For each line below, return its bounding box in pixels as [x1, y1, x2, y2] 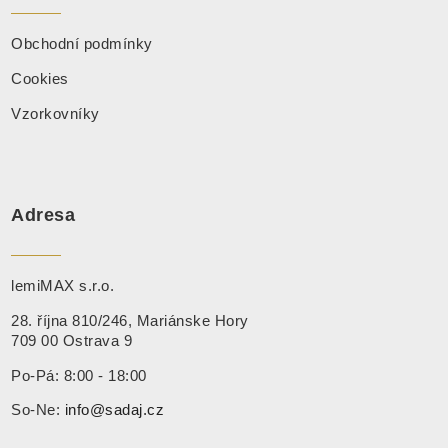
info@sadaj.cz [64, 402, 165, 419]
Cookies [11, 70, 69, 87]
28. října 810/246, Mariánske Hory [11, 312, 249, 329]
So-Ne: [11, 402, 65, 419]
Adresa [11, 204, 76, 225]
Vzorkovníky [11, 105, 100, 122]
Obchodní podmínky [11, 35, 153, 52]
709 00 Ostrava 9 [11, 332, 133, 349]
